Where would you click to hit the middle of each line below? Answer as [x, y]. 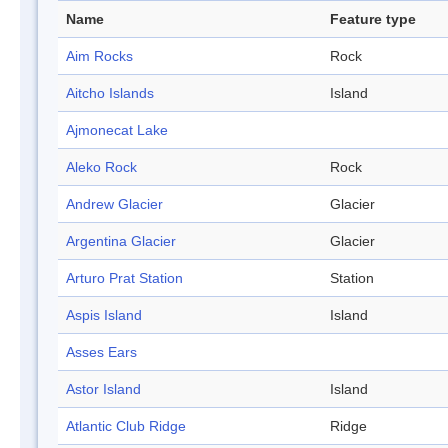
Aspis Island [104, 315]
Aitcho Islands [110, 93]
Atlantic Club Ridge [126, 426]
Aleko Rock [101, 167]
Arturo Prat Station [124, 278]
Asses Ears [101, 352]
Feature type [373, 19]
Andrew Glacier [114, 204]
